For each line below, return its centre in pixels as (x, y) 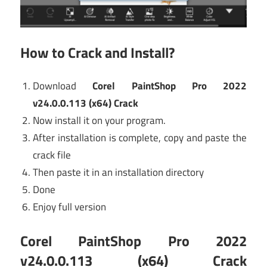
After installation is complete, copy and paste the (140, 138)
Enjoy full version (70, 207)
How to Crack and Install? (97, 52)
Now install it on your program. (100, 121)
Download (63, 86)
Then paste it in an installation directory (119, 173)
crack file (52, 155)
